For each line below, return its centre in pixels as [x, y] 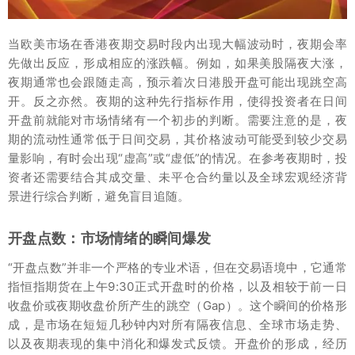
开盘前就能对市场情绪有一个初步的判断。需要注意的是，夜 [177, 120]
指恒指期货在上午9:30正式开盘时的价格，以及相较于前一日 [177, 286]
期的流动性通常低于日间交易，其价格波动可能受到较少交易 [177, 139]
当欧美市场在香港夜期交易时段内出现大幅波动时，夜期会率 [177, 44]
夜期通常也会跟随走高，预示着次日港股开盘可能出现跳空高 [177, 82]
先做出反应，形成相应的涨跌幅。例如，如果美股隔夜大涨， [177, 63]
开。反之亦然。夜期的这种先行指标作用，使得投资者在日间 [177, 101]
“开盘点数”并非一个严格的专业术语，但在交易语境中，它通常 [177, 267]
